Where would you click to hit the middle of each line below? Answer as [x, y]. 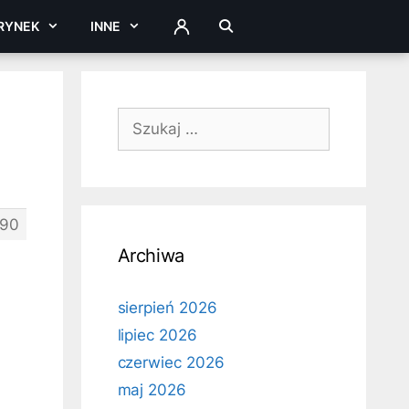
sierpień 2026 [167, 308]
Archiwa [151, 256]
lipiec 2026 [157, 335]
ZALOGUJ [201, 31]
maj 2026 [152, 390]
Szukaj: [143, 118]
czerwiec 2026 [171, 362]
